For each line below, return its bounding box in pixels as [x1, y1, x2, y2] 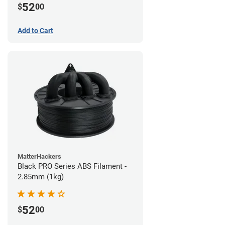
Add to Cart [18, 27, 53, 35]
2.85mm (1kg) [18, 172, 64, 182]
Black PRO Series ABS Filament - [18, 162, 127, 171]
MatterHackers [18, 153, 61, 161]
